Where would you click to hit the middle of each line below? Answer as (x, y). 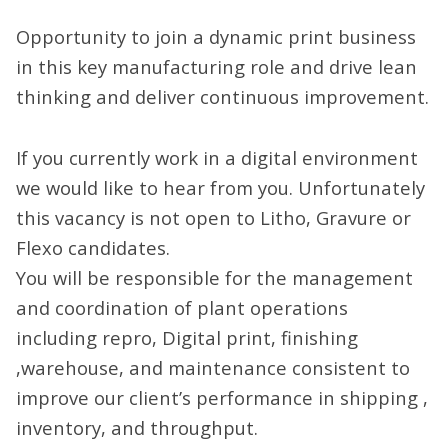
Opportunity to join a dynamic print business (216, 37)
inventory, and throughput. (137, 427)
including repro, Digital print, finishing (187, 337)
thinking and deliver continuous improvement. (222, 97)
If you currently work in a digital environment (217, 157)
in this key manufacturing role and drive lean (216, 67)
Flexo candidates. (93, 247)
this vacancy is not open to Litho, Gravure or (213, 217)
